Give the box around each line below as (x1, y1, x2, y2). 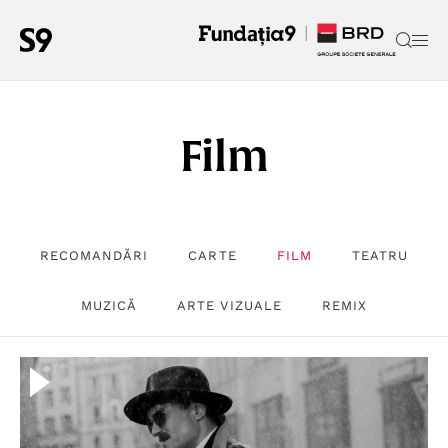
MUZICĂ (81, 298, 138, 313)
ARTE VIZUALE (177, 298, 282, 313)
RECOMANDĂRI (39, 248, 149, 263)
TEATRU (351, 248, 409, 263)
